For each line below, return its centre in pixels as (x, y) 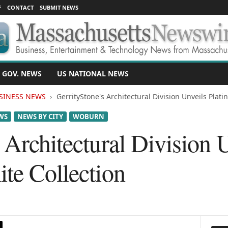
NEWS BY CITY (40, 117)
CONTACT (20, 7)
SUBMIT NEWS (59, 7)
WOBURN (88, 117)
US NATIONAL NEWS (93, 74)
